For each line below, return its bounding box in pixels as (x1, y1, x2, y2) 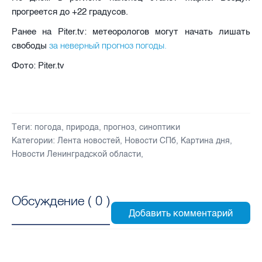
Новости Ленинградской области (12, 149, 141, 159)
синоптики (139, 122, 180, 132)
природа (66, 122, 99, 132)
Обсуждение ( (12, 192, 95, 209)
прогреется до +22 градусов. (12, 6, 130, 17)
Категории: (12, 135, 55, 146)
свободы (12, 40, 47, 51)
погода (35, 122, 61, 132)
